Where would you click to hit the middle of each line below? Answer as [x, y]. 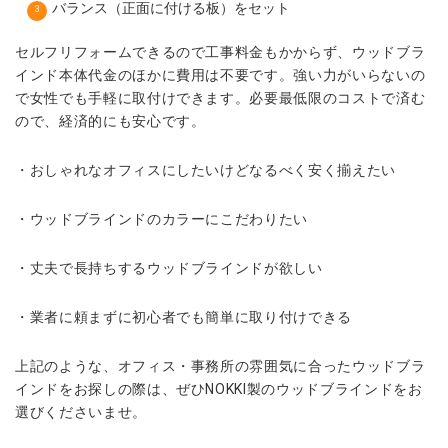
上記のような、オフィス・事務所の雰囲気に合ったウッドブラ [220, 366]
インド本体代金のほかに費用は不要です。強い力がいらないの [220, 75]
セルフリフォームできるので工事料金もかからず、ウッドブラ [220, 52]
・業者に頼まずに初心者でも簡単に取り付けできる [183, 317]
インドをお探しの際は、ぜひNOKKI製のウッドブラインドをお [219, 389]
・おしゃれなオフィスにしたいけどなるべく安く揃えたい [205, 170]
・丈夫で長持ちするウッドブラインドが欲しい [169, 268]
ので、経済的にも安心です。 [110, 121]
